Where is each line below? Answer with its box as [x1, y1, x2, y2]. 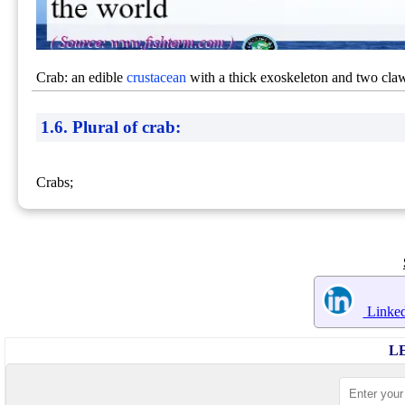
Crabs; [36, 174, 74, 191]
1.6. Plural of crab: [41, 117, 182, 137]
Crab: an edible [36, 70, 127, 86]
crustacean [127, 70, 187, 86]
